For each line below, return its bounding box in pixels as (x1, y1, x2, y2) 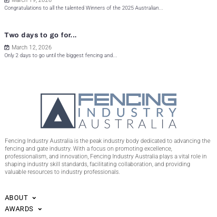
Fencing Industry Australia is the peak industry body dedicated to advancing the (5, 138, 210, 145)
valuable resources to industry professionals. (5, 169, 120, 176)
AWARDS (5, 205, 33, 213)
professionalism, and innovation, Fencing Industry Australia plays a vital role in (5, 153, 207, 160)
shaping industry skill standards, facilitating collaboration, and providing (5, 161, 190, 168)
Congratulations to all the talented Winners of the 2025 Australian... (4, 5, 163, 12)
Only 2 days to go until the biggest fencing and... (4, 52, 117, 59)
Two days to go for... (4, 31, 77, 39)
